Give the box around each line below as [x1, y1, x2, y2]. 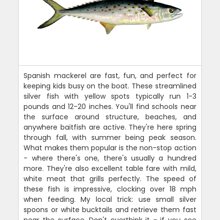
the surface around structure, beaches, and [24, 111, 196, 122]
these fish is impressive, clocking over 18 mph [24, 184, 196, 194]
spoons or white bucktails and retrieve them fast [24, 204, 196, 215]
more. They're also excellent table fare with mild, [24, 163, 196, 173]
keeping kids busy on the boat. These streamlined [24, 81, 196, 91]
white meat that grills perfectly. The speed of [24, 173, 196, 184]
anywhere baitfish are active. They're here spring [24, 122, 196, 132]
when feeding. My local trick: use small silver [24, 194, 196, 204]
